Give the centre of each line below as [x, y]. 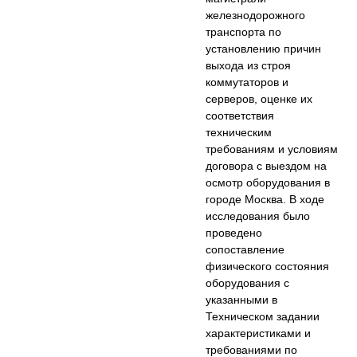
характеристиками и [259, 333]
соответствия [240, 116]
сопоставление [245, 250]
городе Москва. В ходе [265, 200]
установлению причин [264, 49]
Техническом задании [263, 317]
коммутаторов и [247, 82]
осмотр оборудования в [268, 183]
